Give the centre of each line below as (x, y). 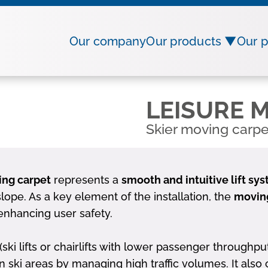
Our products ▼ (191, 41)
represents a (86, 180)
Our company (108, 41)
